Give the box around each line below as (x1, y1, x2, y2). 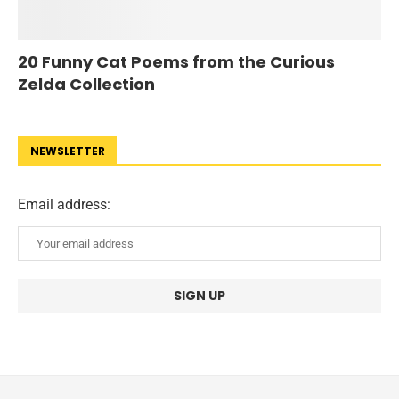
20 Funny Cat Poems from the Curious (18, 50, 335, 73)
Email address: (18, 195, 110, 213)
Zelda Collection (18, 72, 155, 95)
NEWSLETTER (30, 142, 105, 159)
